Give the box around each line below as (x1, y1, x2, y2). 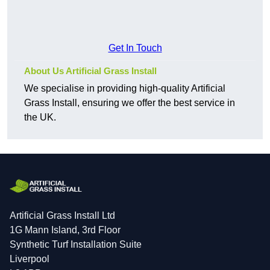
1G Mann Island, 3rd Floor (10, 225, 121, 236)
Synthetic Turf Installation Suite (10, 239, 142, 250)
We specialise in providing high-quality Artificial (24, 83, 225, 94)
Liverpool (10, 254, 49, 265)
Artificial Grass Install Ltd (10, 210, 115, 221)
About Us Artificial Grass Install (24, 66, 157, 77)
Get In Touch (108, 43, 162, 54)
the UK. (24, 112, 56, 123)
